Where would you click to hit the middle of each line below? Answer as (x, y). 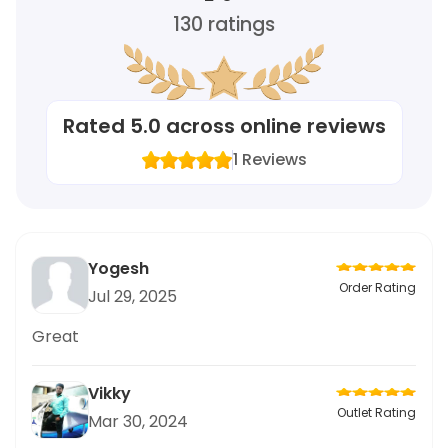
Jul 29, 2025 (132, 296)
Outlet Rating (376, 412)
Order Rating (377, 287)
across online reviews (273, 126)
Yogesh (118, 268)
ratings (238, 24)
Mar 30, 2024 (138, 421)
